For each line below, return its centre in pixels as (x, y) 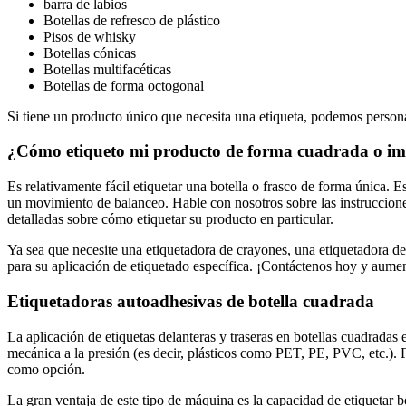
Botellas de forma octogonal (124, 85)
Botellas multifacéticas (107, 69)
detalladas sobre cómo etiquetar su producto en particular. (170, 219)
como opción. (46, 369)
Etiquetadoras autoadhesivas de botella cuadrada (191, 301)
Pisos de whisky (90, 36)
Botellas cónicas (90, 53)
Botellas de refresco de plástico (132, 20)
